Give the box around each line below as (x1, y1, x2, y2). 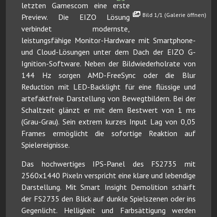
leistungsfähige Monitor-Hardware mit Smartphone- (21, 35, 196, 45)
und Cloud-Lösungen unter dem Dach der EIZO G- (21, 46, 196, 57)
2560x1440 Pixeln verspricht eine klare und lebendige (21, 170, 196, 180)
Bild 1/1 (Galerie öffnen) (142, 11, 207, 19)
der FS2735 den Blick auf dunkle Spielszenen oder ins (21, 193, 196, 203)
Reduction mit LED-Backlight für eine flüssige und (21, 81, 196, 92)
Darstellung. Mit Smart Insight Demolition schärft (21, 182, 196, 192)
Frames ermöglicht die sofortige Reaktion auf (21, 128, 196, 138)
